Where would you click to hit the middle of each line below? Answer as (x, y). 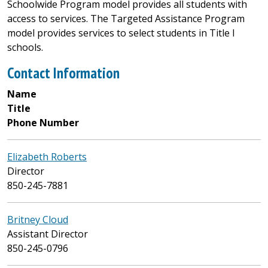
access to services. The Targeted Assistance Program (126, 19)
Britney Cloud (38, 220)
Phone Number (43, 123)
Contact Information (63, 73)
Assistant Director (48, 234)
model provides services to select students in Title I (121, 33)
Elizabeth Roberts (47, 157)
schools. (25, 47)
